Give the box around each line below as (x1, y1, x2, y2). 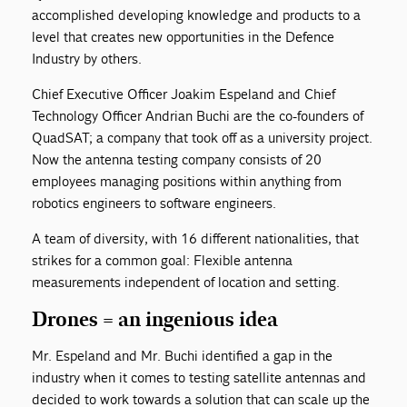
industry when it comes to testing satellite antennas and (32, 368, 367, 386)
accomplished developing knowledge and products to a (32, 5, 362, 24)
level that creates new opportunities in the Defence (32, 27, 335, 45)
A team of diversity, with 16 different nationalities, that (32, 229, 360, 247)
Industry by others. (32, 49, 143, 67)
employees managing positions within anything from (32, 172, 342, 190)
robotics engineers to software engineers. (32, 194, 277, 212)
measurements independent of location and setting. (32, 273, 341, 291)
